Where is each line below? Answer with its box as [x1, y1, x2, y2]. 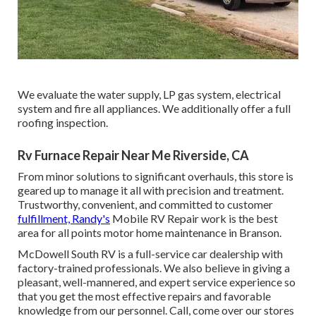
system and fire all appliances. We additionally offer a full [18, 102, 291, 116]
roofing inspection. [18, 116, 108, 130]
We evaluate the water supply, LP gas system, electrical [18, 87, 281, 102]
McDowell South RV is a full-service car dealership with [18, 247, 283, 261]
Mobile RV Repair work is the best [110, 212, 278, 226]
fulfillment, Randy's [18, 212, 110, 226]
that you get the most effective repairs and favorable [18, 289, 271, 303]
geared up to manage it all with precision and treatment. [18, 183, 284, 197]
